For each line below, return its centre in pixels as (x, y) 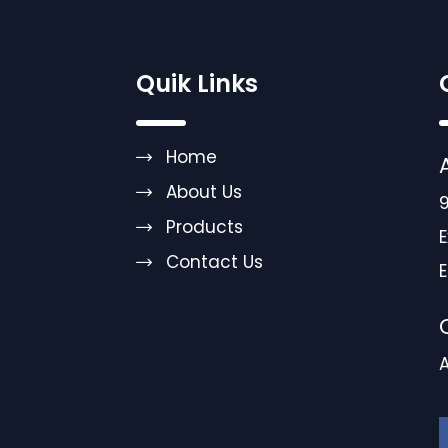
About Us (204, 192)
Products (204, 227)
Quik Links (197, 83)
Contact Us (214, 262)
